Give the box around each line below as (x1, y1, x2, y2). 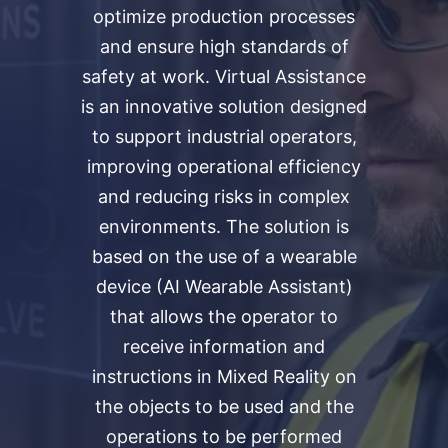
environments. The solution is (99, 216, 349, 238)
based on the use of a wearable (91, 246, 357, 268)
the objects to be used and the (94, 396, 354, 418)
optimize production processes (93, 6, 355, 28)
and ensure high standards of (99, 36, 349, 58)
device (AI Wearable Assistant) (95, 276, 353, 298)
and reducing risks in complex (98, 186, 350, 208)
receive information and (123, 336, 325, 358)
